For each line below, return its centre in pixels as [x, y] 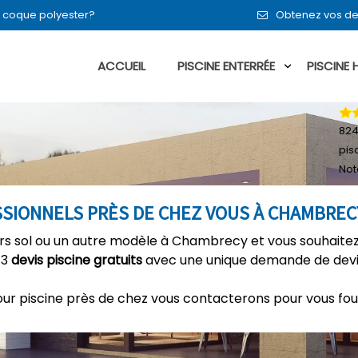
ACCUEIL [121, 66]
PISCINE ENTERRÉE [226, 66]
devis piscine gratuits [77, 260]
